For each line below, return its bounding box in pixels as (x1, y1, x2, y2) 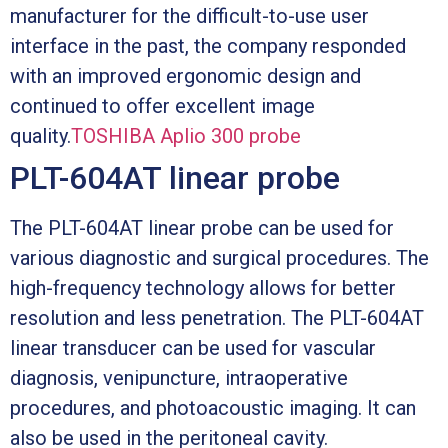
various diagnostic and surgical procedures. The (10, 245, 429, 270)
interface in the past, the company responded (10, 33, 406, 58)
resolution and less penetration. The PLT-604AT (10, 305, 424, 330)
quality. (10, 123, 71, 148)
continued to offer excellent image (10, 93, 315, 118)
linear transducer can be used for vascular (10, 335, 376, 360)
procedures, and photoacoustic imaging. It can (10, 395, 416, 420)
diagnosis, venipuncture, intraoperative (10, 365, 348, 390)
